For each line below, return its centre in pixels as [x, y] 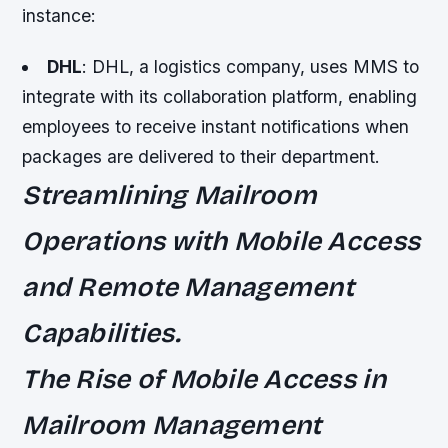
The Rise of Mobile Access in [204, 379]
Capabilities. [101, 333]
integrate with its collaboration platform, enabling [220, 97]
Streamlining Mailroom [169, 195]
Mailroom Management [172, 425]
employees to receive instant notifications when [216, 127]
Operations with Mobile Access [221, 241]
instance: [59, 16]
